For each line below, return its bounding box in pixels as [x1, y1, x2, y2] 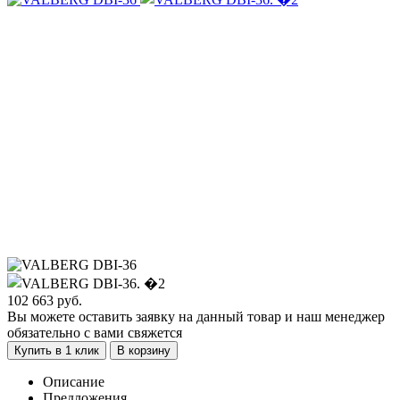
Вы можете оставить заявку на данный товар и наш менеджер [7, 308, 385, 324]
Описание [43, 373, 104, 389]
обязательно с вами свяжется [7, 324, 182, 340]
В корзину [117, 343, 171, 357]
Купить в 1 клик [14, 343, 99, 357]
